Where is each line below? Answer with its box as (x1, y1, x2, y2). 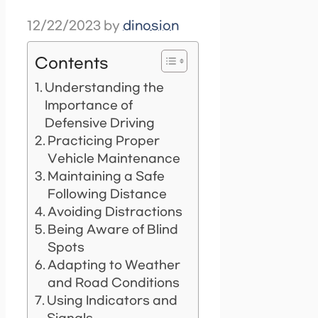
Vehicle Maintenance (48, 152, 181, 166)
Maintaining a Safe (48, 170, 165, 184)
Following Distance (48, 187, 168, 202)
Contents (35, 55, 109, 72)
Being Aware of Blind (48, 223, 179, 237)
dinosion (123, 19, 179, 34)
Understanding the (45, 81, 165, 95)
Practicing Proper (48, 134, 160, 148)
